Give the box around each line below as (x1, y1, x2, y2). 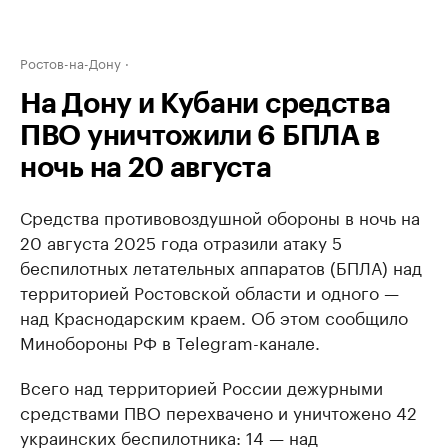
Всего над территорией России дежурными (20, 373, 383, 399)
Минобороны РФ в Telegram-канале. (20, 328, 320, 354)
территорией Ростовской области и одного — (20, 278, 399, 304)
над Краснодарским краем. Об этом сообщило (20, 303, 408, 329)
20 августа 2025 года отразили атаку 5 (20, 228, 342, 254)
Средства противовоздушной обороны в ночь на (20, 203, 420, 229)
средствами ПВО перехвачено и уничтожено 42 (20, 398, 417, 424)
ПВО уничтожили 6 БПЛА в (20, 122, 381, 150)
